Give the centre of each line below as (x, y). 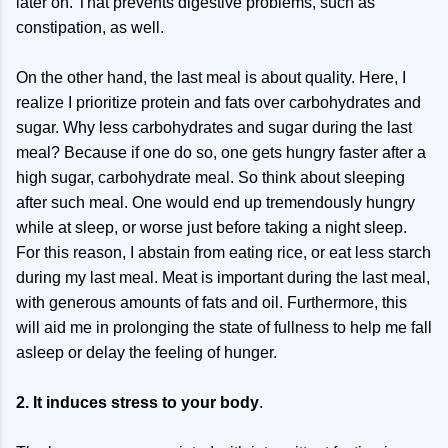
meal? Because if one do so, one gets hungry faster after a (221, 153)
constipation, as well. (90, 28)
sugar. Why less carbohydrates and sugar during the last (214, 128)
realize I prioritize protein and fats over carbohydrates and (218, 103)
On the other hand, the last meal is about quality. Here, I (211, 78)
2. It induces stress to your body (137, 403)
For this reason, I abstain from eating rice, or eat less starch (223, 253)
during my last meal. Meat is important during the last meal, (223, 278)
